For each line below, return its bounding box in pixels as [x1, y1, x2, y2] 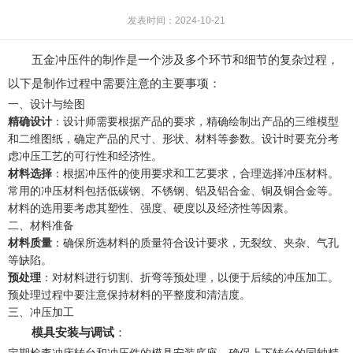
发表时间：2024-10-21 [128, 14, 225, 26]
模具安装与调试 [32, 325, 114, 339]
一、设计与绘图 [8, 97, 85, 110]
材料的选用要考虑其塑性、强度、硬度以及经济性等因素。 [8, 201, 295, 214]
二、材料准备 [8, 218, 74, 232]
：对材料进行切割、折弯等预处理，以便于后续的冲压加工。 [41, 270, 339, 284]
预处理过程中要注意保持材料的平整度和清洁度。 [8, 288, 251, 301]
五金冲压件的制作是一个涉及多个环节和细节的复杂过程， [32, 52, 339, 66]
